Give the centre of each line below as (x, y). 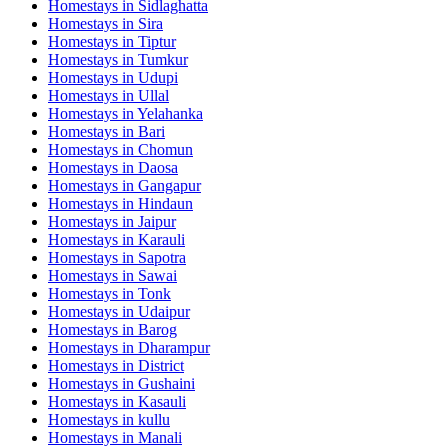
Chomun (165, 149)
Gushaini (166, 383)
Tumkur (163, 59)
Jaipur (157, 221)
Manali (160, 437)
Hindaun (165, 203)
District (161, 365)
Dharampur (174, 347)
